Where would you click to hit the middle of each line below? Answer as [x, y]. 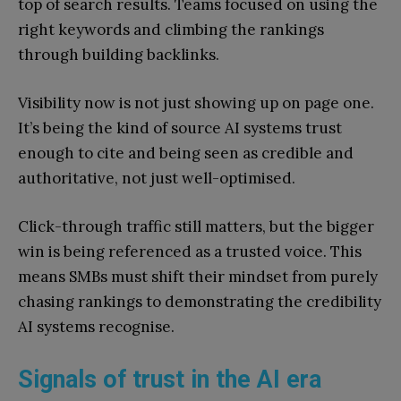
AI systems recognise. [96, 327]
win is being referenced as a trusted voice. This [190, 252]
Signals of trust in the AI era [173, 380]
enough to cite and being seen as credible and [186, 154]
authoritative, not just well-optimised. [157, 179]
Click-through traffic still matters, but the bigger [196, 227]
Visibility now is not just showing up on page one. [196, 103]
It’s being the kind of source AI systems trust [180, 128]
